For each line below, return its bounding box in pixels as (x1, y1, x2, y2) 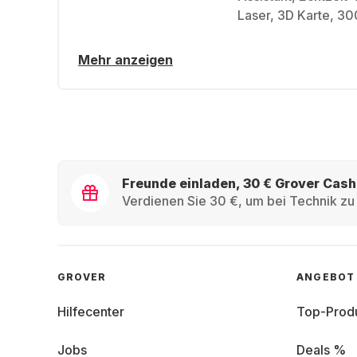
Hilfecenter (57, 304, 124, 320)
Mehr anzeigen (78, 52, 173, 68)
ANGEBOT (296, 271, 355, 283)
